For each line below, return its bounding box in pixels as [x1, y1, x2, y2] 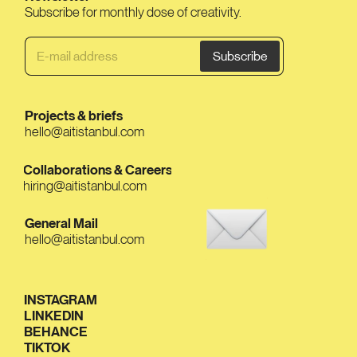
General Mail [25, 215, 98, 231]
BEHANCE [24, 324, 88, 339]
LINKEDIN [24, 308, 84, 324]
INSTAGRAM [24, 292, 97, 308]
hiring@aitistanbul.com [23, 177, 147, 194]
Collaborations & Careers [23, 161, 172, 178]
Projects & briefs [25, 108, 123, 124]
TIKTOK [24, 339, 70, 355]
